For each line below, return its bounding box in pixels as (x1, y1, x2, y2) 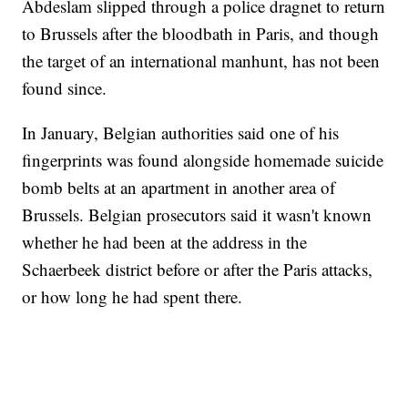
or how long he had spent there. (22, 285, 243, 309)
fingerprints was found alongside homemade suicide (22, 148, 384, 172)
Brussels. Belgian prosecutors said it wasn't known (22, 203, 372, 227)
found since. (22, 76, 107, 100)
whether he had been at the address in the (22, 230, 308, 254)
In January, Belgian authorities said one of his (22, 121, 340, 145)
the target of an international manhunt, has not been (22, 49, 381, 73)
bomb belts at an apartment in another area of (22, 176, 336, 199)
